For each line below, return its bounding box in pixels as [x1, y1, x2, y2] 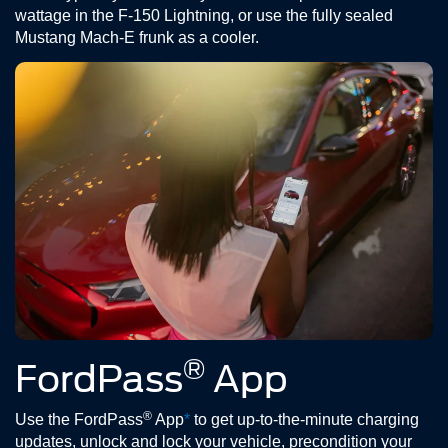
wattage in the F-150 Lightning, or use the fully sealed [15, 6, 393, 24]
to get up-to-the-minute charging [190, 411, 419, 429]
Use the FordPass [15, 411, 143, 429]
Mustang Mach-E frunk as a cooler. [15, 28, 259, 46]
